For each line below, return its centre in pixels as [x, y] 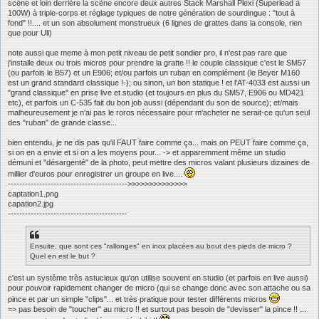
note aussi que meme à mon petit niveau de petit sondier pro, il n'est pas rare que [147, 52]
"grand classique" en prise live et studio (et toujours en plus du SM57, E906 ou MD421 [156, 92]
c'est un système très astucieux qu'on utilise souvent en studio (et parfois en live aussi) [158, 278]
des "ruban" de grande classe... [62, 122]
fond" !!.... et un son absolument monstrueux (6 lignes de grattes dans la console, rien [155, 22]
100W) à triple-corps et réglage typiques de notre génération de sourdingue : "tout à [151, 12]
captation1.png [33, 193]
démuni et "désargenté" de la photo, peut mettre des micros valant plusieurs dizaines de [159, 162]
